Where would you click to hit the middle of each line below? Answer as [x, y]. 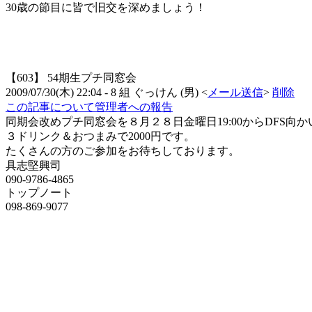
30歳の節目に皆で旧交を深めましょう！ [106, 8]
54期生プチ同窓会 [92, 78]
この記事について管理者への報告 [89, 107]
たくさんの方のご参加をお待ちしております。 [123, 151]
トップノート [39, 193]
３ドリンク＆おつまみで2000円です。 [100, 136]
